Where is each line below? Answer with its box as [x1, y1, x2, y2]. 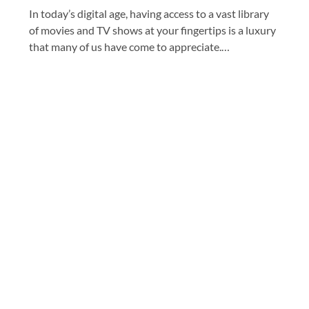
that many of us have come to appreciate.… [29, 39, 230, 53]
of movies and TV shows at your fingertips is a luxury [29, 23, 276, 37]
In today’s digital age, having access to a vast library [29, 6, 269, 20]
